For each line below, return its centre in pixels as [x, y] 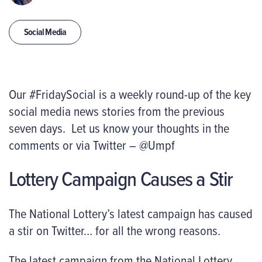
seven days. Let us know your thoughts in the [119, 128]
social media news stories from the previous [117, 111]
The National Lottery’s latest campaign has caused [131, 213]
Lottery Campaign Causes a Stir [121, 179]
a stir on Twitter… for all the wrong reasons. [115, 230]
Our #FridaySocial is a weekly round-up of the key [130, 94]
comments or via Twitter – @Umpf [92, 145]
